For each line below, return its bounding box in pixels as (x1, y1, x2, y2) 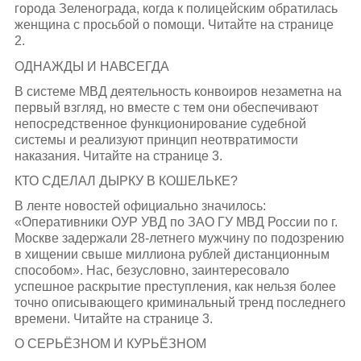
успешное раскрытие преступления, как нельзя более (14, 280, 336, 294)
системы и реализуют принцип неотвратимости (14, 132, 298, 147)
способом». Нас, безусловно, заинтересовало (14, 263, 289, 278)
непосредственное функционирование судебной (14, 116, 306, 131)
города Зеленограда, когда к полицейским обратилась (14, 2, 338, 16)
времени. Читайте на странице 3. (14, 312, 213, 326)
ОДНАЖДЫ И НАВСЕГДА (14, 59, 169, 73)
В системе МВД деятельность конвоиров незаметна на (14, 84, 342, 98)
